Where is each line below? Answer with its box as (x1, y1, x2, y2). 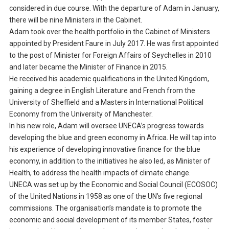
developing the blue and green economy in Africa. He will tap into (9, 133, 216, 142)
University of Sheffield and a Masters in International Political (9, 98, 203, 107)
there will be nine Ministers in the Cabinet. (9, 16, 145, 25)
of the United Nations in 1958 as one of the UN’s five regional (9, 192, 202, 201)
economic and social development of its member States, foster (9, 216, 213, 224)
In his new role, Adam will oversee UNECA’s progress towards (9, 122, 204, 130)
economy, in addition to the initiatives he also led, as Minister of (9, 157, 211, 166)
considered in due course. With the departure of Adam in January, (9, 4, 219, 13)
